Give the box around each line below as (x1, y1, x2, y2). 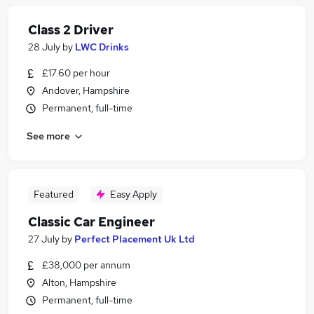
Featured (33, 188, 74, 200)
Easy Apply (110, 188, 157, 200)
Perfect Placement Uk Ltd (74, 233, 195, 245)
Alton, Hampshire (42, 276, 116, 289)
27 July (28, 233, 60, 245)
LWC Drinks (75, 41, 129, 53)
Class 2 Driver (28, 22, 114, 38)
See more (27, 129, 70, 142)
